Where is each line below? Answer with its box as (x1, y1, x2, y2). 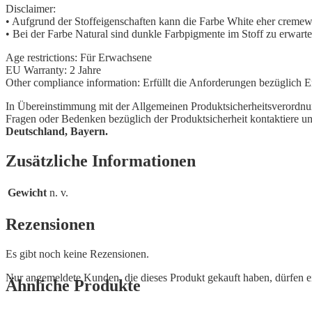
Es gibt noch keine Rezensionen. (6, 247, 149, 260)
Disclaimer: (6, 2, 56, 15)
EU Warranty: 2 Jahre (6, 63, 101, 76)
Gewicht (8, 186, 47, 198)
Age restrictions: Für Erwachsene (6, 51, 152, 63)
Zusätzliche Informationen (6, 151, 196, 170)
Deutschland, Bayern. (6, 125, 108, 137)
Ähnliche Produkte (6, 276, 141, 295)
